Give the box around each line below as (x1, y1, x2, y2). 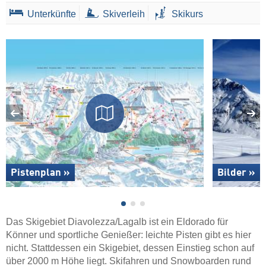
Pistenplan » (11, 168, 70, 179)
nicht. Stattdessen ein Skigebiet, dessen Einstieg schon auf (6, 243, 254, 254)
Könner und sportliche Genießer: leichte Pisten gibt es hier (6, 230, 251, 240)
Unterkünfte (27, 8, 77, 19)
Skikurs (172, 8, 204, 19)
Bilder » (217, 168, 255, 179)
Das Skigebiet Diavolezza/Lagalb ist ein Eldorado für (6, 217, 228, 227)
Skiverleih (103, 8, 145, 19)
